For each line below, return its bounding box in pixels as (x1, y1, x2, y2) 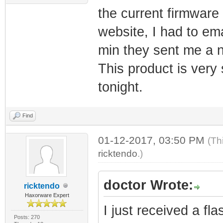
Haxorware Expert (24, 192, 69, 198)
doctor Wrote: (103, 177, 193, 193)
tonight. (98, 79, 143, 95)
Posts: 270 (13, 214, 40, 220)
